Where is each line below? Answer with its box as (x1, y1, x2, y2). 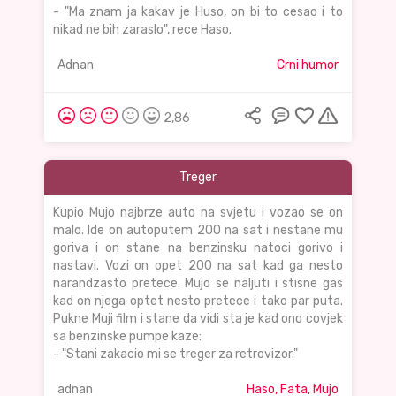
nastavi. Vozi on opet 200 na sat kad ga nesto (53, 258, 343, 274)
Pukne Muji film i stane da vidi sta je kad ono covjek (53, 311, 343, 327)
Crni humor (277, 57, 339, 73)
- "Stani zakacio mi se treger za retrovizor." (53, 346, 298, 362)
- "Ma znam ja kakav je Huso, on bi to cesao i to (53, 4, 343, 20)
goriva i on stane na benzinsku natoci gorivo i (53, 240, 343, 256)
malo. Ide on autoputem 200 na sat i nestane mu (53, 223, 343, 239)
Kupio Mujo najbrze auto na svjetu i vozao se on (53, 205, 343, 221)
